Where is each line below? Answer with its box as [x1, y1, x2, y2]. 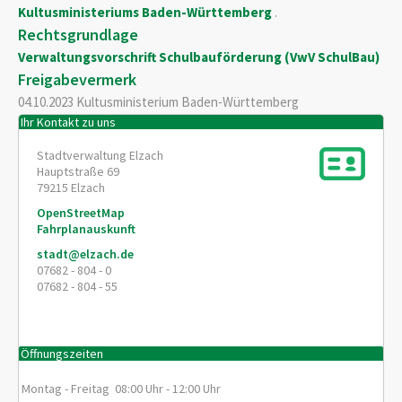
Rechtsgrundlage [18, 24, 138, 46]
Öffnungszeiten [21, 345, 104, 362]
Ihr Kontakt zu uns [21, 113, 117, 130]
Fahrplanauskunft [37, 221, 135, 238]
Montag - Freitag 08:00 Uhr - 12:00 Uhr [22, 380, 222, 397]
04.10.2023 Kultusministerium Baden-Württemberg [18, 92, 299, 110]
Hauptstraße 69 [37, 163, 119, 180]
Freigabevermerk [18, 69, 136, 91]
